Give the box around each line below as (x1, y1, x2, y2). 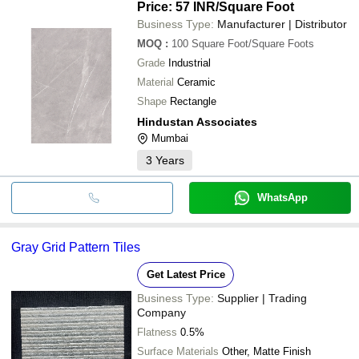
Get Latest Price (146, 268, 225, 280)
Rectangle (170, 95, 216, 107)
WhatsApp (256, 191, 308, 204)
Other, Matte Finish (222, 345, 311, 357)
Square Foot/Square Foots (192, 37, 314, 50)
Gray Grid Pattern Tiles (11, 240, 140, 254)
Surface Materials (137, 345, 219, 357)
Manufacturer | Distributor (217, 17, 347, 30)
